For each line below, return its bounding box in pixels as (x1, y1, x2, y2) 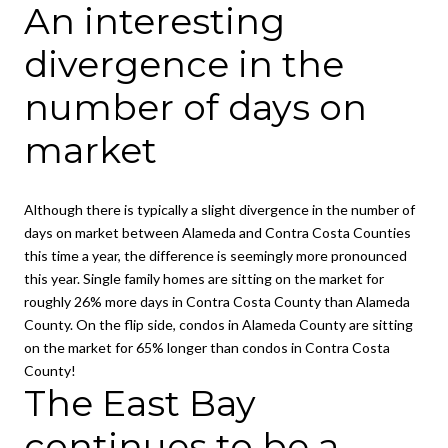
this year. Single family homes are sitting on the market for (24, 269, 384, 287)
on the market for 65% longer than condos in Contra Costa (24, 338, 390, 356)
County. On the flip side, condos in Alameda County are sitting (24, 315, 413, 333)
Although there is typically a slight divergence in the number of (24, 200, 415, 218)
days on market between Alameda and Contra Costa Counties (24, 223, 411, 241)
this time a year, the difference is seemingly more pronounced (24, 246, 407, 264)
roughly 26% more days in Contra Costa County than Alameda (24, 292, 410, 310)
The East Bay (24, 380, 256, 425)
